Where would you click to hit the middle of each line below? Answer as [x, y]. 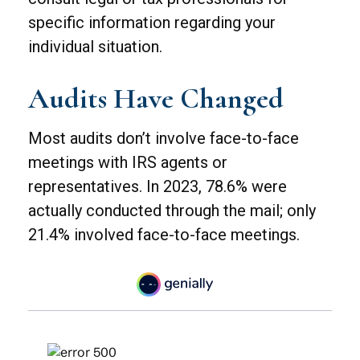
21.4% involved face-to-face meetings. [164, 235]
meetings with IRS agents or [128, 163]
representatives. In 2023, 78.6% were [157, 187]
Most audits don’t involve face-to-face [164, 139]
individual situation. [95, 47]
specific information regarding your [152, 23]
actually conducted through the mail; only [172, 211]
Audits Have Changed [156, 99]
